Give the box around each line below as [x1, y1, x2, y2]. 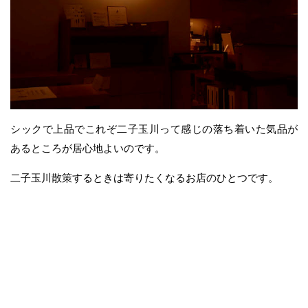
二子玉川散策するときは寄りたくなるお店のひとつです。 [10, 172, 278, 184]
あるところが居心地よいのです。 [10, 142, 165, 155]
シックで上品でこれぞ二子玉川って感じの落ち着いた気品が [10, 123, 298, 135]
